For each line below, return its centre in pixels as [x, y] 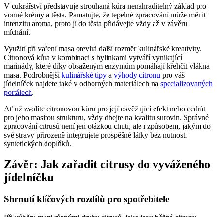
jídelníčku [29, 177]
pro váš [172, 75]
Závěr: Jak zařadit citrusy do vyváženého [107, 164]
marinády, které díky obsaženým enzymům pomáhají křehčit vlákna [107, 66]
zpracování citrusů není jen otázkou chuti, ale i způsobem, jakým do [107, 126]
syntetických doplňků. [38, 143]
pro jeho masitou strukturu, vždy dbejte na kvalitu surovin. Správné [106, 117]
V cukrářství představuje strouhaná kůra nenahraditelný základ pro [105, 6]
